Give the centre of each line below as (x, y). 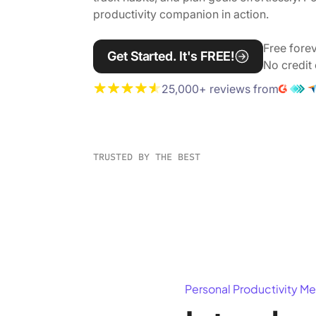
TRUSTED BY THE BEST (147, 157)
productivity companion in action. (181, 14)
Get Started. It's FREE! (171, 56)
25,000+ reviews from (220, 89)
